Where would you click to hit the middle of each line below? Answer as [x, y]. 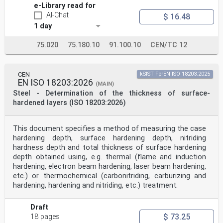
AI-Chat [57, 15]
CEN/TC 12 [168, 45]
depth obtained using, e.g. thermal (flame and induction [110, 157]
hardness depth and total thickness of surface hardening [110, 148]
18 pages [45, 217]
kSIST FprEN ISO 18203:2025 [175, 74]
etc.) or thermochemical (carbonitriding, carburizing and [110, 176]
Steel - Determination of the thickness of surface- [111, 94]
